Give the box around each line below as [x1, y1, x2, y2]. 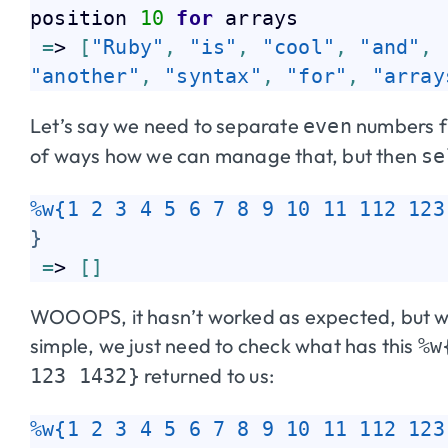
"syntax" [164, 63, 262, 88]
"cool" [261, 34, 336, 59]
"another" [30, 63, 140, 88]
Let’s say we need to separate [30, 112, 303, 138]
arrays [213, 5, 323, 30]
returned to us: [139, 362, 275, 388]
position [30, 5, 140, 30]
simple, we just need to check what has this [30, 332, 418, 358]
